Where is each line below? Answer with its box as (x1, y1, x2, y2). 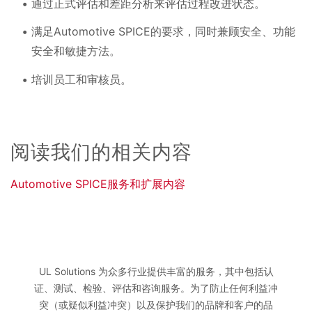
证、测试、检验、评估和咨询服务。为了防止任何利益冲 (34, 282, 278, 295)
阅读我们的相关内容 (10, 140, 192, 164)
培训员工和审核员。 (31, 72, 137, 86)
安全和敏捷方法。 (31, 44, 127, 58)
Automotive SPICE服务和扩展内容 (10, 177, 185, 192)
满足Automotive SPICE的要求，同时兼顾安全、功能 (31, 24, 295, 39)
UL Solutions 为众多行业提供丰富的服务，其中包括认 (38, 265, 274, 278)
